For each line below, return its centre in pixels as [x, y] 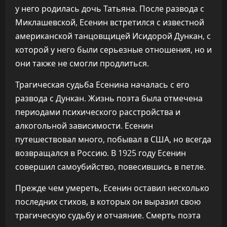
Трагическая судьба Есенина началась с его [102, 85]
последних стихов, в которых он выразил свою [108, 202]
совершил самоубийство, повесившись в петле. [110, 167]
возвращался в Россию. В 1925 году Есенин [101, 153]
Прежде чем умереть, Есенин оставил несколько [112, 188]
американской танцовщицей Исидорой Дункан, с [113, 36]
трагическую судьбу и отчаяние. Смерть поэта [108, 215]
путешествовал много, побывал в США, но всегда [113, 139]
